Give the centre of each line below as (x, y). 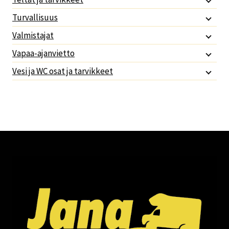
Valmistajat (33, 36)
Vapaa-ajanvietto (43, 53)
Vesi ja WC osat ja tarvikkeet (63, 71)
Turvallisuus (35, 18)
